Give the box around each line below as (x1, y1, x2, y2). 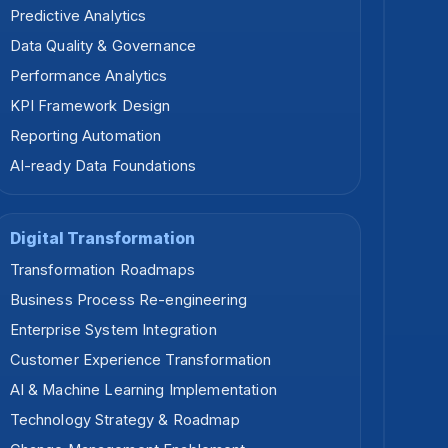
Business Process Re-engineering (9, 291, 248, 310)
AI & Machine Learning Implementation (9, 381, 277, 400)
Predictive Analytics (9, 7, 147, 26)
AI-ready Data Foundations (9, 157, 197, 176)
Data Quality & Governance (9, 37, 197, 56)
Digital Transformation (9, 229, 195, 249)
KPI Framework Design (9, 97, 171, 116)
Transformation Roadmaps (9, 261, 195, 280)
